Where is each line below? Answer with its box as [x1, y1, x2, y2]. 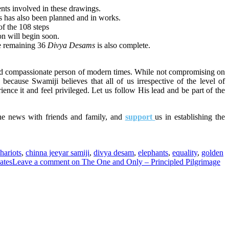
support [125, 112, 152, 121]
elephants [138, 148, 168, 157]
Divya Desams [48, 40, 97, 50]
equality [172, 148, 197, 157]
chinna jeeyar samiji [26, 148, 89, 157]
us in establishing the [155, 112, 225, 121]
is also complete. [97, 40, 150, 50]
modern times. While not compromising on [84, 67, 225, 76]
